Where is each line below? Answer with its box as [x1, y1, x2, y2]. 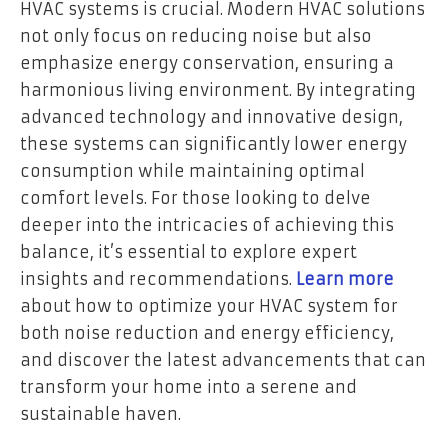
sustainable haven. [20, 404, 181, 425]
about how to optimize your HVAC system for [20, 296, 398, 317]
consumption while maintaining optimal [20, 161, 365, 182]
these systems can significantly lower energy [20, 134, 407, 155]
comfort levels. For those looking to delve [20, 188, 371, 209]
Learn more [296, 269, 394, 290]
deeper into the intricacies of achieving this [20, 215, 394, 236]
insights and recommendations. [20, 269, 296, 290]
